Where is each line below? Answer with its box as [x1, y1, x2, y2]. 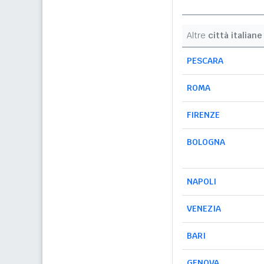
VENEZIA [187, 203, 221, 214]
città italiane [208, 30, 262, 41]
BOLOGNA [187, 137, 225, 147]
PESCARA [187, 55, 223, 66]
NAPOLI [187, 176, 216, 187]
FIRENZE [187, 110, 220, 120]
